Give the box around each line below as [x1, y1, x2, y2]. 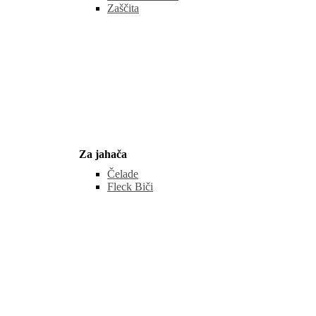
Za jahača [79, 147, 127, 160]
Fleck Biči [107, 180, 153, 193]
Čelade [107, 167, 138, 180]
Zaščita [107, 1, 139, 14]
